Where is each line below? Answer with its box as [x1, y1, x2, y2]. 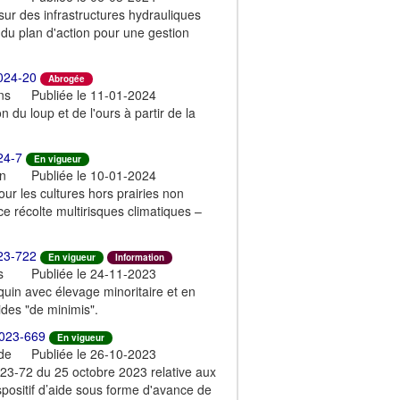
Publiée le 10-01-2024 [31, 165, 156, 184]
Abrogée [48, 71, 85, 85]
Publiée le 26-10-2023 [31, 344, 156, 362]
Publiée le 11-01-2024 [31, 85, 156, 104]
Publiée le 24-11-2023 [31, 263, 156, 282]
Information [115, 250, 164, 263]
